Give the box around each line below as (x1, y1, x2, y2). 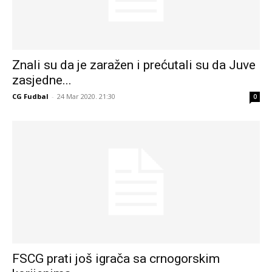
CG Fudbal (12, 92, 49, 101)
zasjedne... (12, 73, 72, 88)
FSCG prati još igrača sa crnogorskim (12, 251, 220, 266)
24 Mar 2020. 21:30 (57, 92, 115, 101)
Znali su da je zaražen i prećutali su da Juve (12, 58, 256, 73)
